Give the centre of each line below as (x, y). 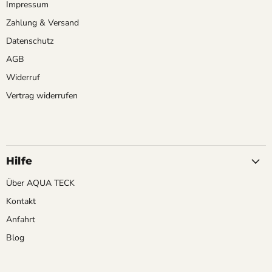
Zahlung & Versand (42, 23)
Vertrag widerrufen (42, 96)
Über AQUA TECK (40, 183)
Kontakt (21, 201)
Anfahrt (21, 219)
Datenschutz (30, 41)
